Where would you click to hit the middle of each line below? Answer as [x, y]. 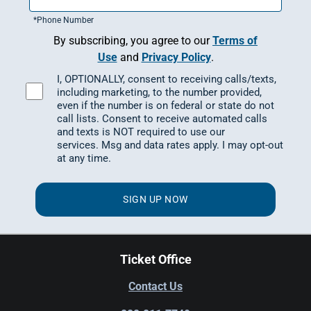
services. [78, 145]
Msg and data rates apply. [162, 145]
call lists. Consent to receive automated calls [162, 119]
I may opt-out [253, 145]
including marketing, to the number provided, [159, 92]
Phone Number [65, 20]
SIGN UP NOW [155, 199]
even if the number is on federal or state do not [166, 106]
